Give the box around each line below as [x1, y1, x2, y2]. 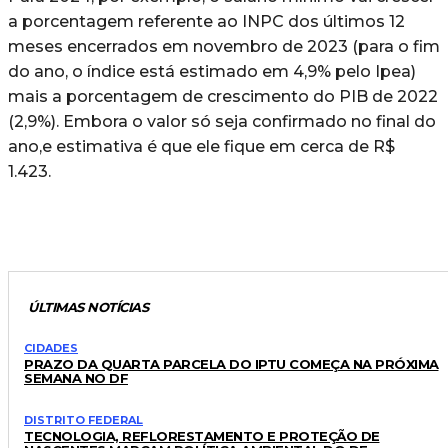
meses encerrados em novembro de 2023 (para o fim [8, 36, 440, 56]
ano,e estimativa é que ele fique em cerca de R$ [8, 136, 395, 156]
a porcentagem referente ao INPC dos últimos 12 [8, 11, 405, 31]
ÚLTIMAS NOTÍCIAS [28, 298, 148, 315]
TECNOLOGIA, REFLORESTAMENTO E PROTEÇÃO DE [24, 427, 380, 444]
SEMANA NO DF [24, 369, 128, 386]
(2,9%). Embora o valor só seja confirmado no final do [8, 111, 436, 131]
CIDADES [24, 340, 78, 355]
